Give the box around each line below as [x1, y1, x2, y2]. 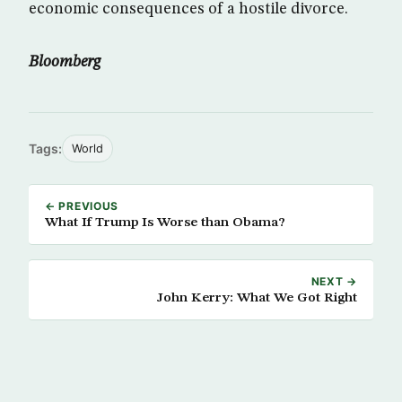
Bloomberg [29, 54, 100, 71]
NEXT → [310, 275, 357, 289]
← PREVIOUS [45, 199, 119, 214]
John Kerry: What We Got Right [157, 291, 357, 306]
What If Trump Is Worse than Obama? [45, 215, 285, 231]
